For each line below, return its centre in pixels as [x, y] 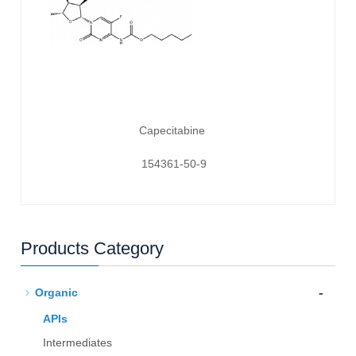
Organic [57, 292]
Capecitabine [172, 130]
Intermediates [78, 342]
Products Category [93, 248]
